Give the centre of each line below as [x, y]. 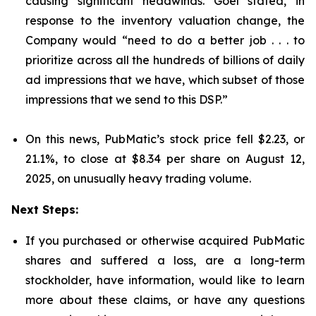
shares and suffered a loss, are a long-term [165, 260]
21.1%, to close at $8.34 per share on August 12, [165, 159]
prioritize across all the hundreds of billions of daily [165, 60]
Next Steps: [45, 209]
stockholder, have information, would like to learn [165, 280]
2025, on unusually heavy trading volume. [138, 178]
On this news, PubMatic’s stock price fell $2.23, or [165, 139]
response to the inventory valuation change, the [165, 20]
